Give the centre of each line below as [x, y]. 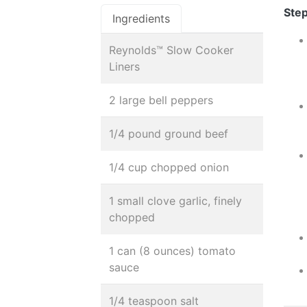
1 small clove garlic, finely [175, 201]
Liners [124, 66]
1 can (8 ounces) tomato [172, 251]
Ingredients [141, 19]
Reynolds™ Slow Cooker [171, 50]
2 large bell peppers [161, 100]
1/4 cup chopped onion [169, 167]
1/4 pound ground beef [169, 134]
